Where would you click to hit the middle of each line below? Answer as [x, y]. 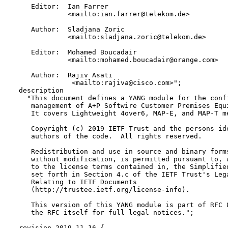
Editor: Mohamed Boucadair [76, 52]
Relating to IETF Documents [74, 182]
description [37, 91]
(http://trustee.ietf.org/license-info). [100, 190]
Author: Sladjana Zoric [70, 30]
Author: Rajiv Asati [66, 75]
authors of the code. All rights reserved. [106, 136]
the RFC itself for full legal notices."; [102, 213]
